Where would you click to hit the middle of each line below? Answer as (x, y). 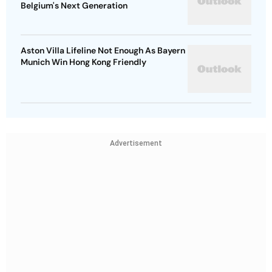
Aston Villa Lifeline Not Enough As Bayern (103, 51)
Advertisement (136, 144)
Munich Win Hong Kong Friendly (83, 62)
